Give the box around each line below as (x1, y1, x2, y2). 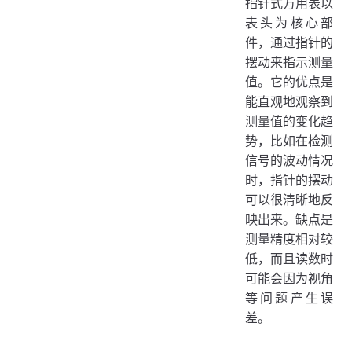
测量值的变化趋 (245, 112, 333, 129)
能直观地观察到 (245, 93, 333, 109)
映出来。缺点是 (245, 211, 333, 227)
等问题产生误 (245, 289, 333, 306)
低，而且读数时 (245, 250, 333, 266)
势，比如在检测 (245, 132, 333, 148)
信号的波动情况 (245, 152, 333, 168)
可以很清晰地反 (245, 191, 333, 207)
